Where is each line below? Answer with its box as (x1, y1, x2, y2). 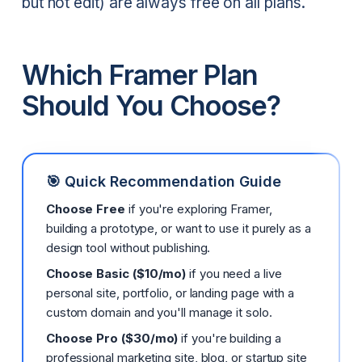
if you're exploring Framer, (125, 201, 272, 217)
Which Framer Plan (21, 57, 258, 91)
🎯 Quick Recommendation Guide (45, 173, 281, 191)
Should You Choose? (21, 88, 280, 122)
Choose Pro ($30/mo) (45, 330, 179, 347)
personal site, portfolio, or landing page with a (45, 285, 295, 301)
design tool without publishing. (45, 240, 211, 256)
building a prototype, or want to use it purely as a (45, 221, 311, 237)
